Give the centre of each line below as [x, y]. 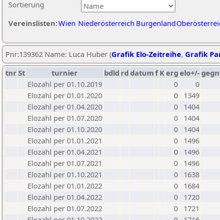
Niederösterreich [106, 23]
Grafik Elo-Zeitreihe [146, 54]
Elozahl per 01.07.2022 [65, 208]
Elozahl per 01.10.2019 [65, 84]
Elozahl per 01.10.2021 [65, 174]
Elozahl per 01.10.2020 [65, 129]
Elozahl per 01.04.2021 [65, 152]
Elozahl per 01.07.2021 [65, 163]
